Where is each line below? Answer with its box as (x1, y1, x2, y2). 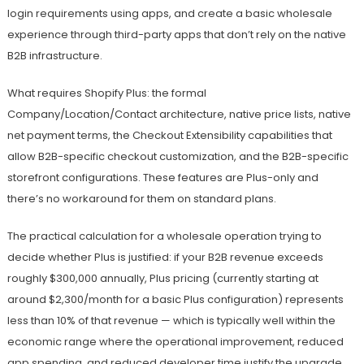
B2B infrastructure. (6, 48, 102, 64)
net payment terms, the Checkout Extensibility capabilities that (6, 128, 332, 144)
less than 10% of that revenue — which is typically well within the (6, 313, 336, 329)
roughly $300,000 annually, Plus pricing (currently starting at (6, 271, 318, 287)
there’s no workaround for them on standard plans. (6, 191, 276, 207)
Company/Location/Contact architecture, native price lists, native (6, 106, 351, 123)
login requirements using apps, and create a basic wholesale (6, 6, 332, 22)
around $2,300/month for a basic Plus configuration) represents (6, 292, 344, 308)
